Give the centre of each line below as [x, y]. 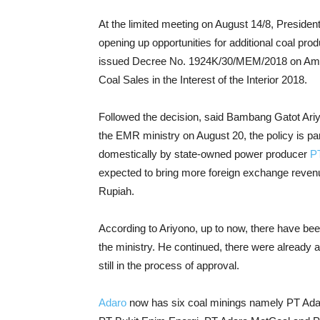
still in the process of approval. [169, 265]
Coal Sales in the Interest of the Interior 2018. [203, 80]
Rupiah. [116, 191]
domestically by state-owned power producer [204, 154]
